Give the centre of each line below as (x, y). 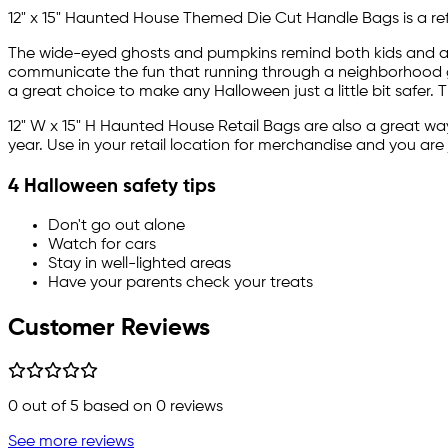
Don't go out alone (116, 225)
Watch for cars (102, 244)
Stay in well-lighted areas (139, 263)
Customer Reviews (109, 327)
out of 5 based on (87, 407)
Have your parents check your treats (180, 282)
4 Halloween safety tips (112, 186)
